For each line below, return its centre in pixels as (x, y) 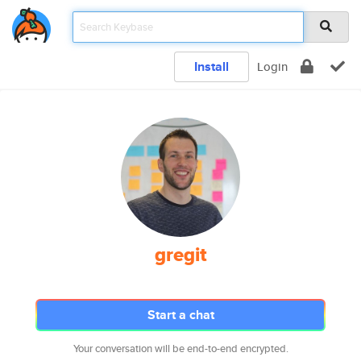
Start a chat (180, 315)
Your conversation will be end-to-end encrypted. (180, 349)
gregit (180, 255)
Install (212, 66)
